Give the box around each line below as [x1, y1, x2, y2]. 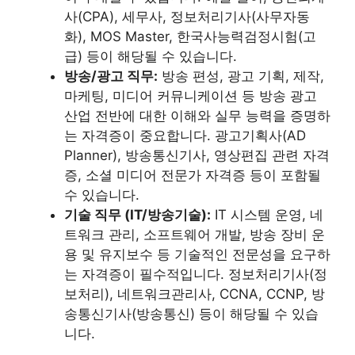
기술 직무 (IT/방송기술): [64, 207, 211, 223]
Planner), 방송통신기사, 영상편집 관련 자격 [64, 147, 330, 164]
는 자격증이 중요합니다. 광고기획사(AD [64, 128, 306, 144]
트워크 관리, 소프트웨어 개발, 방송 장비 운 [64, 227, 325, 243]
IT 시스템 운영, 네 [211, 207, 323, 223]
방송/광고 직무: [64, 68, 158, 85]
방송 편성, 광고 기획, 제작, [158, 68, 324, 85]
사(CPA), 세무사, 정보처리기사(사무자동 [64, 9, 310, 25]
